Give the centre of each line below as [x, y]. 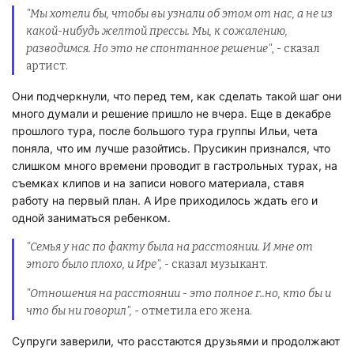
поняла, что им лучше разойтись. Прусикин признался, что [171, 148]
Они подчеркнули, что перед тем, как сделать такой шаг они [177, 96]
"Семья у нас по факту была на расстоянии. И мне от [170, 247]
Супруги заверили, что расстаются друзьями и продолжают [176, 341]
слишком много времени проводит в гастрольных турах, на [175, 165]
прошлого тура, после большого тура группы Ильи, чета [165, 130]
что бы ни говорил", [79, 311]
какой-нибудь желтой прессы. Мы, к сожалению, [157, 32]
